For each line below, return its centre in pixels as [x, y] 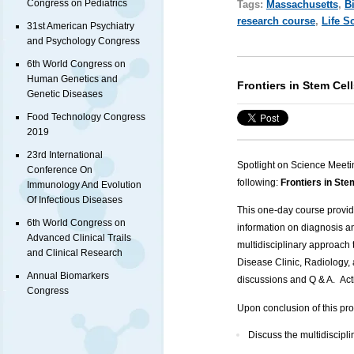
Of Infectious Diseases [75, 200]
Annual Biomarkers [68, 276]
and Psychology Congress [83, 41]
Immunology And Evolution [84, 185]
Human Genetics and [72, 79]
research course [276, 21]
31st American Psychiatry [81, 26]
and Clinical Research [75, 253]
